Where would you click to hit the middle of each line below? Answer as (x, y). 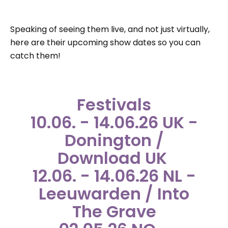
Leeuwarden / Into (114, 194)
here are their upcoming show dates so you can (105, 43)
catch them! (35, 56)
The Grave (114, 212)
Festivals (114, 105)
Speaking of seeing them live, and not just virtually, (110, 30)
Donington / (114, 140)
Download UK (114, 158)
